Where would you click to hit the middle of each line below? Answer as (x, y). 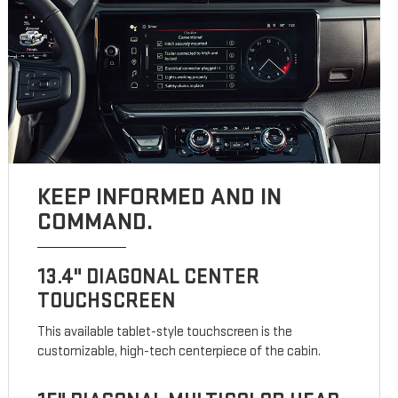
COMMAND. (96, 222)
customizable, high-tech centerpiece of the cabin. (179, 352)
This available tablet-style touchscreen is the (165, 332)
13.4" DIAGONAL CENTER (149, 277)
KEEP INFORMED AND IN (160, 197)
